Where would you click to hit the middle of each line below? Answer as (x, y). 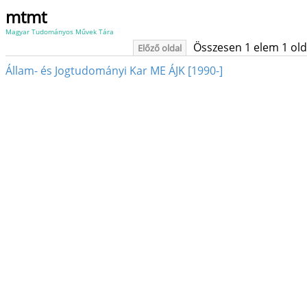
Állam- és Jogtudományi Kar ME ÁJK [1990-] (114, 71)
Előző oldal (160, 48)
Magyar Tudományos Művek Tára (60, 32)
